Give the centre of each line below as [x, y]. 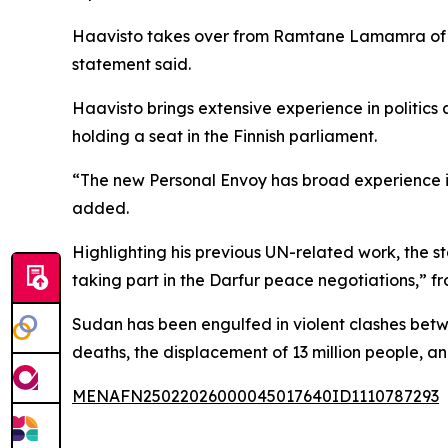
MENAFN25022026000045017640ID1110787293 [255, 396]
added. [100, 208]
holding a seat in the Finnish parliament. [224, 136]
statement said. [131, 64]
